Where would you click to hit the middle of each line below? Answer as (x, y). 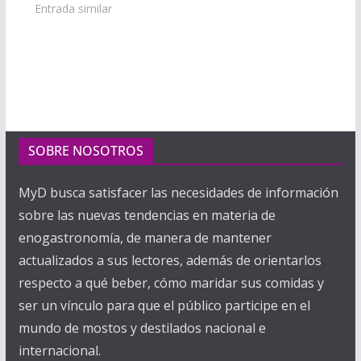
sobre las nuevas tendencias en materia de (147, 216)
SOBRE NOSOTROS (85, 151)
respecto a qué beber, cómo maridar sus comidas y (171, 283)
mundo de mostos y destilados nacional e (142, 328)
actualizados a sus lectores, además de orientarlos (170, 261)
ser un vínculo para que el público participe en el (164, 306)
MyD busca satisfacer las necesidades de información (178, 193)
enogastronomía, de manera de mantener (145, 238)
